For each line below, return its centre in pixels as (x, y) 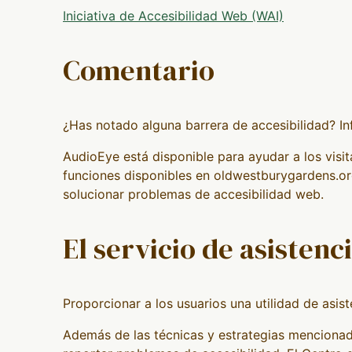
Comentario (139, 70)
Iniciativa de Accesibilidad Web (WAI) (173, 15)
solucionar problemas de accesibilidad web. (193, 194)
